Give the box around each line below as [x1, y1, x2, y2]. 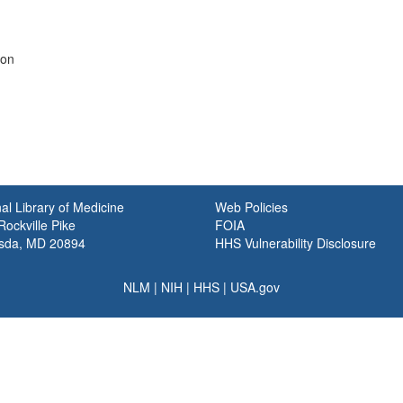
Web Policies [215, 198, 288, 216]
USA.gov [230, 278, 280, 296]
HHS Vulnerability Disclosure [215, 234, 376, 252]
